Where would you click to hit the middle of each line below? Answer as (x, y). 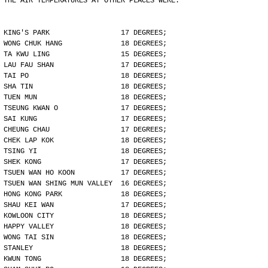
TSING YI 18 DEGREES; (85, 151)
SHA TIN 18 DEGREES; (85, 87)
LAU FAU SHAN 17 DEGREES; (85, 65)
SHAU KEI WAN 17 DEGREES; (85, 205)
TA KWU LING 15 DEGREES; (85, 54)
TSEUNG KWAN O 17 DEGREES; (85, 108)
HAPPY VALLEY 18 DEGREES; (85, 227)
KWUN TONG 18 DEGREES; (85, 259)
